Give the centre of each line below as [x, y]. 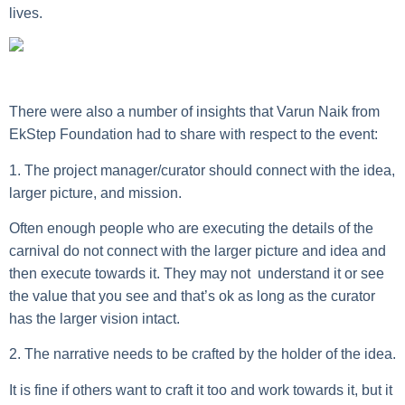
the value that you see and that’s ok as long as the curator [192, 296]
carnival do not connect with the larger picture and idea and [198, 250]
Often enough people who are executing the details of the [191, 228]
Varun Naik [312, 112]
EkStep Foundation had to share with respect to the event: [193, 135]
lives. [26, 13]
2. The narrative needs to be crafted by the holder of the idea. [202, 354]
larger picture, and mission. [95, 193]
